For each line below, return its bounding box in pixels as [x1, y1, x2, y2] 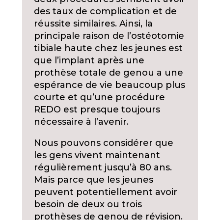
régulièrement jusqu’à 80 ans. [33, 162, 172, 173]
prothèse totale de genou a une [33, 67, 183, 79]
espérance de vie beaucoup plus [33, 80, 185, 91]
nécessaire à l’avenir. [33, 116, 129, 128]
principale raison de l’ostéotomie [33, 30, 184, 42]
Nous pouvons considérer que [33, 137, 173, 149]
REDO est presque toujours [33, 104, 160, 115]
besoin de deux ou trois [33, 199, 142, 210]
